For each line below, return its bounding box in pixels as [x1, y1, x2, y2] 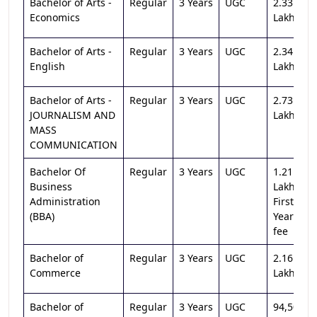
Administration [30, 195, 100, 208]
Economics [30, 11, 80, 24]
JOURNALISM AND [30, 108, 115, 122]
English [30, 59, 65, 73]
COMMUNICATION [30, 138, 117, 151]
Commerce [30, 266, 81, 279]
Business [30, 180, 72, 193]
